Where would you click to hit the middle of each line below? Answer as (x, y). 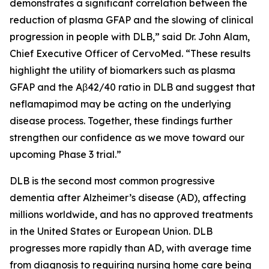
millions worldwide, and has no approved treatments (131, 214)
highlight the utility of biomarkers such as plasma (122, 70)
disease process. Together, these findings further (121, 121)
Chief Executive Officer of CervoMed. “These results (130, 53)
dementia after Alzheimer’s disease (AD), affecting (128, 198)
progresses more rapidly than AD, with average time (131, 248)
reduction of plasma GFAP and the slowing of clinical (131, 20)
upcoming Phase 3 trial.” (65, 154)
